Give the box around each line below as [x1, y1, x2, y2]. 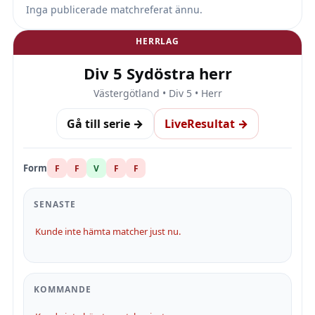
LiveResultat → [165, 116, 248, 131]
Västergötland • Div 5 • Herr [93, 86, 222, 100]
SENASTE [34, 198, 76, 210]
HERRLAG [136, 35, 179, 47]
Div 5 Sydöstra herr [83, 63, 232, 84]
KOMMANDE [34, 283, 91, 295]
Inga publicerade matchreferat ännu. [26, 3, 202, 16]
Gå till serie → [67, 116, 143, 131]
